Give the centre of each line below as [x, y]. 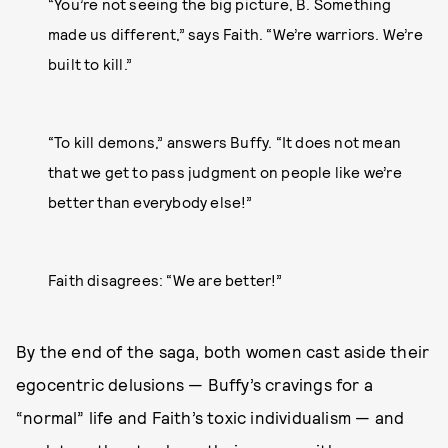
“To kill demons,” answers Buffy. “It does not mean [225, 142]
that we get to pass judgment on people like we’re [225, 172]
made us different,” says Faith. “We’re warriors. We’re [235, 34]
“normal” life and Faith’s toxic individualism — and [210, 417]
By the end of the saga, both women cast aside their [223, 351]
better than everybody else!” [150, 202]
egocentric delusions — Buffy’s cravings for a [195, 384]
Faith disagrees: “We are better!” [165, 280]
